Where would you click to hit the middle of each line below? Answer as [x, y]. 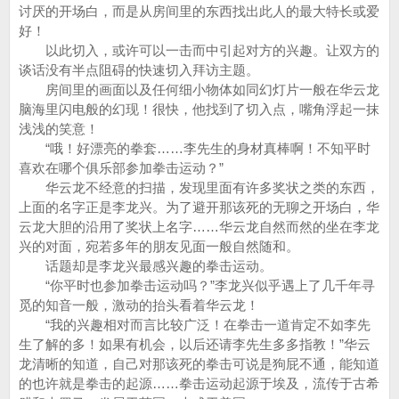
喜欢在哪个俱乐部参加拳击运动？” [121, 168]
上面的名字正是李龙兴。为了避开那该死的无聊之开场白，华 [199, 207]
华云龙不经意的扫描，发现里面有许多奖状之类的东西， [199, 187]
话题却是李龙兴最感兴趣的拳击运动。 [146, 266]
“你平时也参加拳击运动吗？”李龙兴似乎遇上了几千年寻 [197, 285]
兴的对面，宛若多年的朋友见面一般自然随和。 [159, 246]
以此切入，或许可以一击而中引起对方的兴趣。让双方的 [199, 50]
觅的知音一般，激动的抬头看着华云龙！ [139, 305]
